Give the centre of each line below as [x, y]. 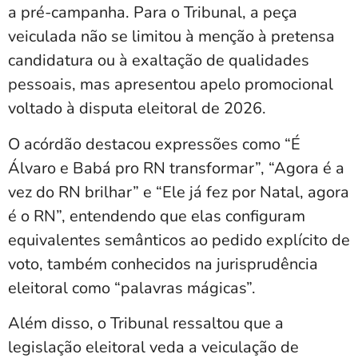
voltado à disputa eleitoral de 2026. [137, 109]
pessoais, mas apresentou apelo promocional [171, 85]
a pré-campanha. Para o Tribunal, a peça [153, 13]
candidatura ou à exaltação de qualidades [159, 61]
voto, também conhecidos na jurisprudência [163, 264]
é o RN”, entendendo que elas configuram [157, 216]
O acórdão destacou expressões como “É [154, 144]
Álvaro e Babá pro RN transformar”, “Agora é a [176, 168]
